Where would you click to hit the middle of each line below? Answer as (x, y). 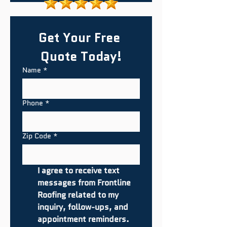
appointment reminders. (83, 219)
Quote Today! (81, 56)
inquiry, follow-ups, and (83, 207)
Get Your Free (79, 37)
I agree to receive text (79, 171)
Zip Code (37, 136)
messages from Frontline (84, 183)
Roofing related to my (78, 195)
